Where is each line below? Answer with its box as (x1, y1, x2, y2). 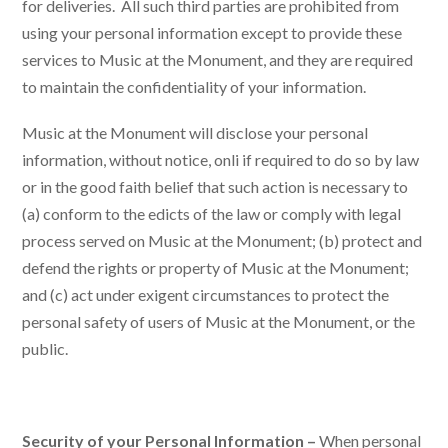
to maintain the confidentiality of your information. (22, 76, 367, 96)
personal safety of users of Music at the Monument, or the (22, 311, 416, 331)
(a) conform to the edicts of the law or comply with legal (22, 203, 402, 223)
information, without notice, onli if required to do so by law (22, 149, 420, 169)
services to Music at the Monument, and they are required (22, 49, 414, 69)
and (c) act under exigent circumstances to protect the (22, 284, 390, 304)
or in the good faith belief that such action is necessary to (22, 176, 409, 196)
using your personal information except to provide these (22, 22, 403, 42)
